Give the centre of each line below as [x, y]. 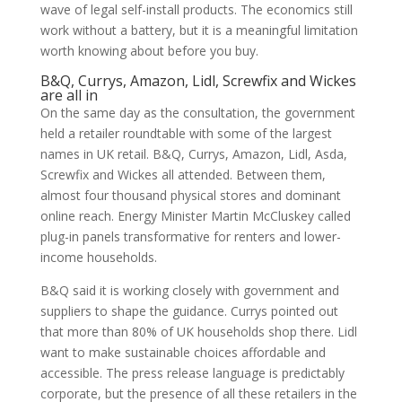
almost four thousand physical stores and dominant [190, 195]
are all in [69, 95]
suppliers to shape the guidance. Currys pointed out [189, 311]
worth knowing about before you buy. [149, 51]
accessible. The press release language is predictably [192, 373]
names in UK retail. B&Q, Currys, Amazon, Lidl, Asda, [193, 154]
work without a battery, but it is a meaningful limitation [199, 30]
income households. [98, 257]
